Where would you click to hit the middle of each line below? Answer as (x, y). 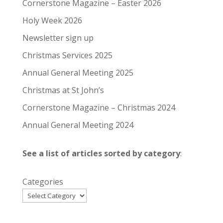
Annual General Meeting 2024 (78, 125)
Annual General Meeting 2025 (78, 73)
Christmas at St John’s (63, 90)
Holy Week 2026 (52, 21)
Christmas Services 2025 (67, 56)
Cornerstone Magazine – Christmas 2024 (99, 108)
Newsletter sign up (58, 38)
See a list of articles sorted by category (101, 154)
